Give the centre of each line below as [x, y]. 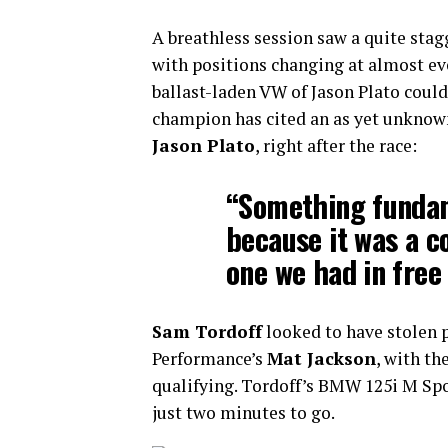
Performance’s [209, 358]
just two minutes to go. [243, 412]
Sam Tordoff [207, 331]
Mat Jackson [321, 358]
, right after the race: [336, 145]
